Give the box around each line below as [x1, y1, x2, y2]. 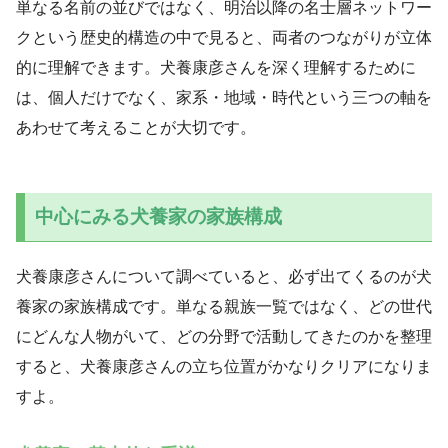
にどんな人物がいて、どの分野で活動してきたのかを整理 [16, 327, 432, 345]
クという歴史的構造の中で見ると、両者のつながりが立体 [16, 29, 432, 47]
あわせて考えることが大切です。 [16, 119, 256, 137]
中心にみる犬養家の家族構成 [34, 205, 282, 227]
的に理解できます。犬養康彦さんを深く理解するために [16, 59, 416, 77]
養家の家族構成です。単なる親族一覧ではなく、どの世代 [16, 297, 432, 315]
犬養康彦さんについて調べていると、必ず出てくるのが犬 [16, 267, 432, 285]
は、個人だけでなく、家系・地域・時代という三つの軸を [16, 89, 432, 107]
